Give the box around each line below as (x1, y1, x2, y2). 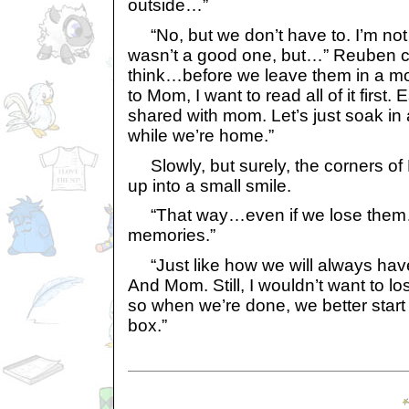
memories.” (128, 225, 215, 246)
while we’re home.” (128, 126, 274, 146)
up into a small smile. (128, 175, 291, 195)
